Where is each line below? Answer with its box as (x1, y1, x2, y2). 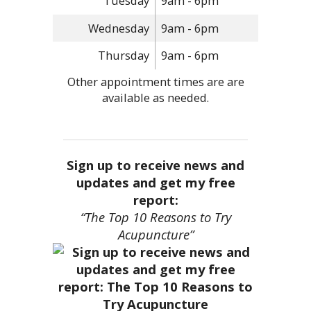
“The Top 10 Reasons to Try (80, 208, 231, 226)
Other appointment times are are (67, 73, 244, 90)
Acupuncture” (117, 225, 194, 243)
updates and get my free (76, 173, 235, 191)
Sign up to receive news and (67, 155, 244, 174)
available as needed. (102, 89, 209, 106)
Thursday (97, 47, 149, 64)
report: (133, 190, 178, 208)
